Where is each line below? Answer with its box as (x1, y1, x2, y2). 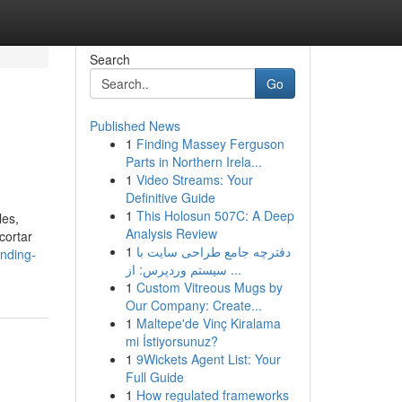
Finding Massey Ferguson (135, 135, 284, 153)
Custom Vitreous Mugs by (135, 278, 283, 296)
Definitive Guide (125, 188, 215, 206)
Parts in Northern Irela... (125, 153, 262, 170)
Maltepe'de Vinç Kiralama (135, 314, 281, 332)
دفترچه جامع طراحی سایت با (135, 242, 291, 260)
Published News (89, 117, 180, 135)
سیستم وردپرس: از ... (226, 260, 241, 278)
